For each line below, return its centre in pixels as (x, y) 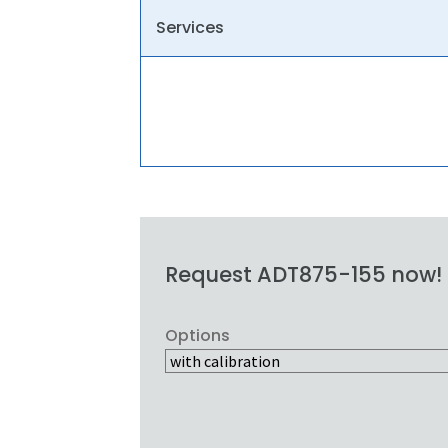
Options (198, 335)
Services (190, 28)
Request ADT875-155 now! (304, 275)
